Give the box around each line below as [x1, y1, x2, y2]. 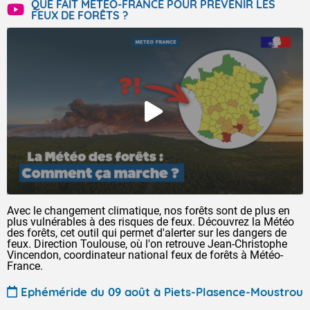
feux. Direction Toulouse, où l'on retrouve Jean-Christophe [7, 237, 287, 250]
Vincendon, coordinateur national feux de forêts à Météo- [7, 248, 283, 262]
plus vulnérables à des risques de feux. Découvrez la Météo [7, 215, 294, 228]
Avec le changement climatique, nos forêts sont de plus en [7, 204, 290, 217]
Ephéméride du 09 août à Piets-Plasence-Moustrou [21, 284, 303, 299]
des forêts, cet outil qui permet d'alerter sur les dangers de [7, 226, 286, 239]
